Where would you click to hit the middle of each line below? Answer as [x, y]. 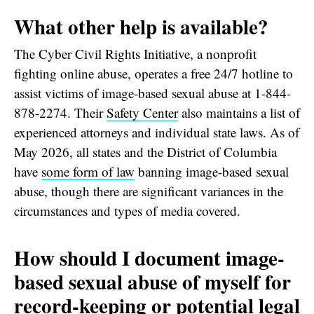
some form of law [88, 171]
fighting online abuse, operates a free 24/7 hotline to [153, 73]
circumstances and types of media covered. [127, 210]
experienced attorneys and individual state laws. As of [157, 132]
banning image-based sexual [212, 171]
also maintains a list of [239, 112]
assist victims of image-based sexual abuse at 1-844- [152, 93]
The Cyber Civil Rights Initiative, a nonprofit [135, 53]
